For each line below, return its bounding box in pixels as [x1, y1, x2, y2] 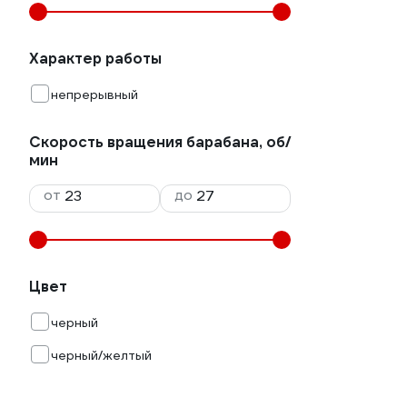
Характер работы [29, 49, 162, 68]
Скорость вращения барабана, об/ [29, 133, 291, 152]
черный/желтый [51, 347, 152, 363]
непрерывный [51, 86, 138, 103]
